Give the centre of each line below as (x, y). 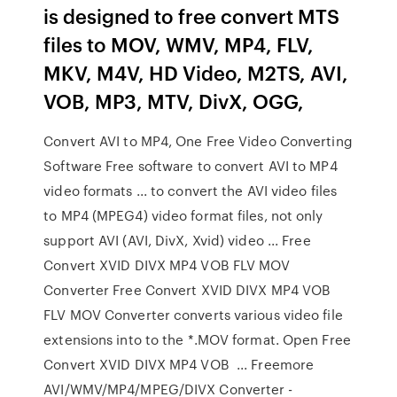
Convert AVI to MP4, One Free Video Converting (198, 141)
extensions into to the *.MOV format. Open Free (197, 339)
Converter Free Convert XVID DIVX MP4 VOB (187, 290)
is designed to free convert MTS (192, 16)
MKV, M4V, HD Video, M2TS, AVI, (196, 72)
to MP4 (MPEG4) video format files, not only (183, 215)
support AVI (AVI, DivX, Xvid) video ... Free (177, 240)
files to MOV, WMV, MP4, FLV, (179, 44)
